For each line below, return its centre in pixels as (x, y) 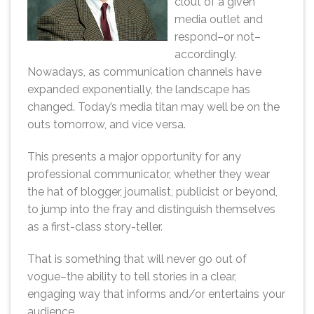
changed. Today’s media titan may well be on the (153, 107)
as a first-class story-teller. (95, 227)
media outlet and (219, 20)
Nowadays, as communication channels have (144, 72)
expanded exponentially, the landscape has (139, 90)
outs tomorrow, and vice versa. (107, 125)
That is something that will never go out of (137, 259)
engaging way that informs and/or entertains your (156, 294)
